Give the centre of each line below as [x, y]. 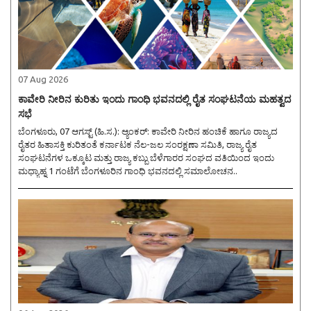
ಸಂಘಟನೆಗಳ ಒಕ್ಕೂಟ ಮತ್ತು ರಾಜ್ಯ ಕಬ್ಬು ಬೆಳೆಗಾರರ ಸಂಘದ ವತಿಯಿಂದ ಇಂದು [146, 158]
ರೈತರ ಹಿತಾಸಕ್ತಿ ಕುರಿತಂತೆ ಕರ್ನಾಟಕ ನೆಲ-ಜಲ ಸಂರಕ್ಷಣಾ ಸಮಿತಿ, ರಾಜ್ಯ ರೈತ [137, 145]
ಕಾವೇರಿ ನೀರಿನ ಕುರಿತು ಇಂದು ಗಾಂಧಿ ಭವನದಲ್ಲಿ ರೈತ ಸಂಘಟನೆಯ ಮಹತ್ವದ [154, 100]
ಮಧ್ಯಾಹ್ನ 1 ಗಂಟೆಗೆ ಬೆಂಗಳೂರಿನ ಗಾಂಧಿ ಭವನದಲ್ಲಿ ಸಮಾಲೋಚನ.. [128, 171]
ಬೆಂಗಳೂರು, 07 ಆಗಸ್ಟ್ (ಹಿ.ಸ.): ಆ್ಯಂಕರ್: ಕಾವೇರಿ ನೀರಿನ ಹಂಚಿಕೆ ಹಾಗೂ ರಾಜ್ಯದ [70, 132]
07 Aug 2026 [43, 79]
